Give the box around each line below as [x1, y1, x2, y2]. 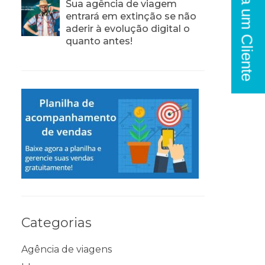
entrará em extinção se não [66, 10, 196, 22]
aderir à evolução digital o [66, 22, 190, 34]
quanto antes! [66, 35, 132, 47]
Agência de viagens [21, 243, 112, 255]
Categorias [21, 214, 92, 231]
